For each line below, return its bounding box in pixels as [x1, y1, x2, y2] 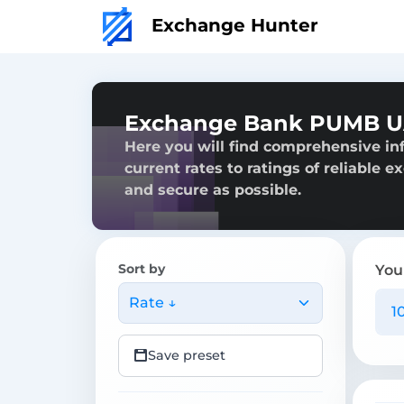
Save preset [148, 346, 225, 363]
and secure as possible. [124, 180, 301, 198]
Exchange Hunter [146, 14, 318, 36]
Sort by [118, 260, 165, 277]
